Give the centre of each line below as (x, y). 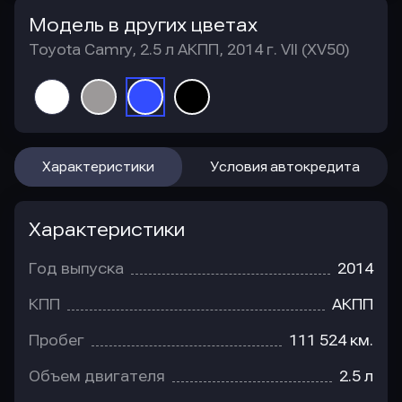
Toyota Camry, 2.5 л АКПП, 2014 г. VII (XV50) (189, 50)
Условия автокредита (285, 167)
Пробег (57, 341)
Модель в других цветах (143, 25)
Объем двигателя (97, 376)
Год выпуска (76, 269)
